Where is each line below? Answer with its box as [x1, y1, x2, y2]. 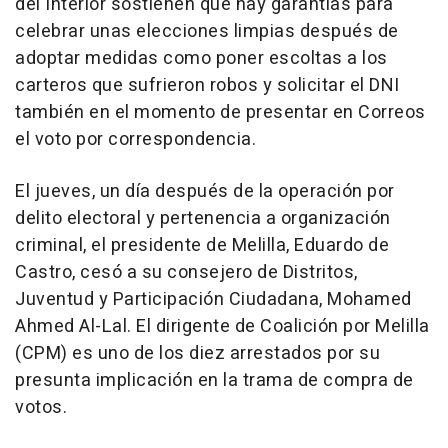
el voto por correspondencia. [15, 125, 256, 153]
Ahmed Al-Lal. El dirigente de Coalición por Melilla [15, 312, 430, 340]
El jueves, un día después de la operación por [15, 177, 395, 205]
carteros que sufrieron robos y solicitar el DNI [15, 71, 400, 99]
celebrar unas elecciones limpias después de [15, 17, 399, 45]
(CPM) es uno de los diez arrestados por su [15, 339, 380, 367]
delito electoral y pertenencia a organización [15, 204, 391, 232]
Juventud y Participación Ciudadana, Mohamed [15, 285, 412, 313]
